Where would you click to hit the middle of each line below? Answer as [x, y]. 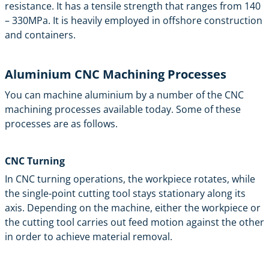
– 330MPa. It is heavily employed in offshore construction [134, 20]
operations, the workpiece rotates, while [163, 179]
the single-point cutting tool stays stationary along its [125, 193]
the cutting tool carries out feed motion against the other [134, 222]
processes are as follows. [61, 123]
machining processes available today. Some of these [123, 109]
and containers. [40, 35]
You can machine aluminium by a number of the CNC [124, 95]
